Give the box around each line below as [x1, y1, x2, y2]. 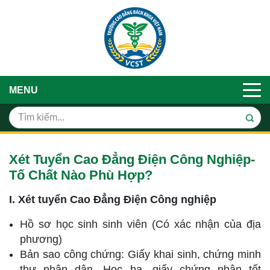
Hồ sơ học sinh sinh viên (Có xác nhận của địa [20, 218, 261, 230]
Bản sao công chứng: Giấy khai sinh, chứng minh [20, 248, 261, 260]
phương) [20, 233, 62, 245]
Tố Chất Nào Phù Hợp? [9, 168, 152, 183]
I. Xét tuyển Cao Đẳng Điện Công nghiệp [9, 193, 216, 206]
